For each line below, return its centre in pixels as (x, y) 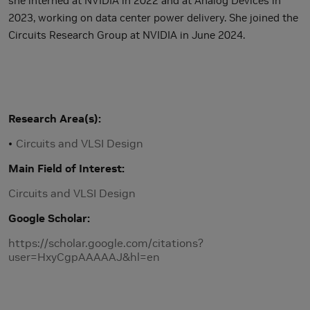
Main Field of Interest (65, 168)
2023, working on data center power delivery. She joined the (153, 17)
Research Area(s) (53, 118)
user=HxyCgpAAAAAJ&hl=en (84, 256)
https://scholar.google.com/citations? (106, 243)
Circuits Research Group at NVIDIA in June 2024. (128, 35)
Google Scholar (48, 218)
